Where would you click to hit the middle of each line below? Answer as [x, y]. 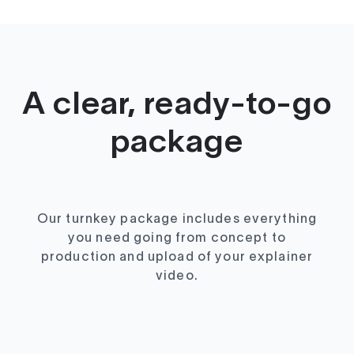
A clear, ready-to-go [177, 105]
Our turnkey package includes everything [177, 219]
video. [177, 276]
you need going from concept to [177, 238]
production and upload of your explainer [177, 257]
